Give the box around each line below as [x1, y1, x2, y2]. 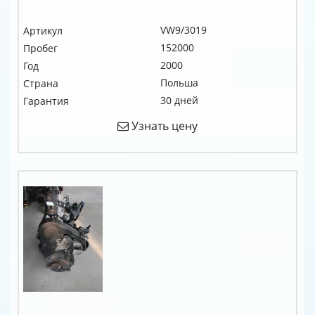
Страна [23, 77, 58, 90]
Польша [160, 76, 198, 89]
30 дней [160, 94, 198, 107]
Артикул [23, 24, 63, 37]
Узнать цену [129, 118, 198, 134]
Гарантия [23, 94, 69, 108]
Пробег [23, 41, 58, 55]
